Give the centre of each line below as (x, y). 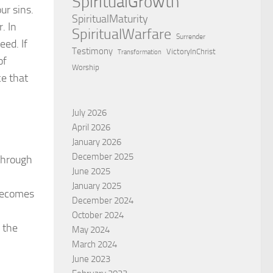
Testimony (92, 51)
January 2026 (97, 142)
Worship (86, 67)
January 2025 (97, 186)
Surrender (191, 36)
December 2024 (103, 200)
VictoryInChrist (191, 51)
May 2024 (91, 229)
